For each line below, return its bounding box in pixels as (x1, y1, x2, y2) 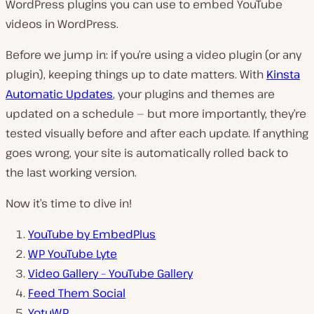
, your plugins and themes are (113, 86, 275, 102)
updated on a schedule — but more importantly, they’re (6, 105, 306, 121)
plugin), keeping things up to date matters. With (6, 66, 266, 82)
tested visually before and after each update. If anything (6, 125, 308, 141)
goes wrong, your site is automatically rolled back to (6, 144, 288, 161)
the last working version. (6, 164, 137, 180)
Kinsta (266, 66, 300, 82)
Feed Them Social (28, 285, 125, 301)
